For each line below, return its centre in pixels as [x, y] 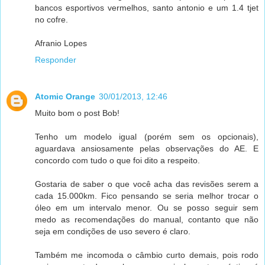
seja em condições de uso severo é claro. [113, 232]
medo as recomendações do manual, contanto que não [147, 220]
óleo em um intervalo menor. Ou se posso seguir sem [147, 208]
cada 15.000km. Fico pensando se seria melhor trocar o [147, 196]
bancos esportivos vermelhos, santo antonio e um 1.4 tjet [147, 8]
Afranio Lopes [61, 43]
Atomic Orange [65, 97]
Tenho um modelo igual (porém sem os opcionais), [147, 137]
